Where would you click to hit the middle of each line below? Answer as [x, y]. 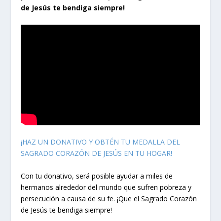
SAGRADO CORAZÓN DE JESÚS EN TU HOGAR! [97, 153]
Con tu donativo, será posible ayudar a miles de [97, 176]
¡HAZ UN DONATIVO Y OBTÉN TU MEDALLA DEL [101, 142]
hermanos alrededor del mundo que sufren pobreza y [106, 187]
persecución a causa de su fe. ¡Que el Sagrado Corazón [109, 198]
